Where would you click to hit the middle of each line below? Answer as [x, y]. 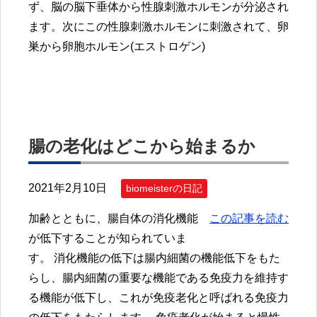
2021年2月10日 [68, 188]
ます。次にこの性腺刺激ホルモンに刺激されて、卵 [158, 27]
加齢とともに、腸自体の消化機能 [113, 219]
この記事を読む [249, 219]
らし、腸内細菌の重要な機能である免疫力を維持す [158, 278]
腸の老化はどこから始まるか [142, 146]
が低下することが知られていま [108, 238]
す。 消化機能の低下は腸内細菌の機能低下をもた [154, 258]
